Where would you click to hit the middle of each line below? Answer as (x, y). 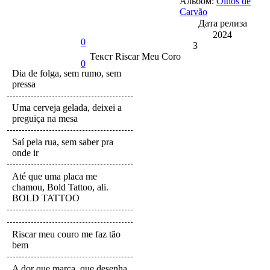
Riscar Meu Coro (146, 56)
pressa (24, 84)
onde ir (25, 152)
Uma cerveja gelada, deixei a (67, 107)
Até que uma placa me (55, 176)
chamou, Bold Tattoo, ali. (60, 187)
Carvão (193, 11)
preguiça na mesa (45, 118)
